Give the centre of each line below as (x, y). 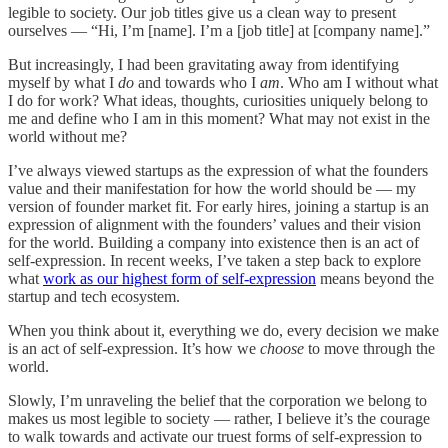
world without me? (67, 136)
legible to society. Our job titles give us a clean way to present (202, 12)
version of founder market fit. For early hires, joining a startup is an (218, 206)
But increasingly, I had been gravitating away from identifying (203, 64)
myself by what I (63, 82)
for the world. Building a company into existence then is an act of (213, 242)
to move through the (369, 348)
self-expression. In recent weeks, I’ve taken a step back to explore (214, 260)
